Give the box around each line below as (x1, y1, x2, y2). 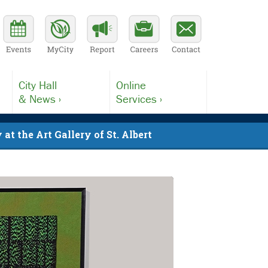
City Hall (19, 78, 57, 92)
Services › (116, 92, 163, 106)
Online (116, 78, 147, 92)
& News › (19, 92, 62, 106)
